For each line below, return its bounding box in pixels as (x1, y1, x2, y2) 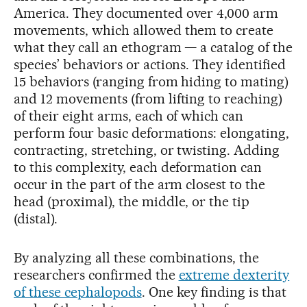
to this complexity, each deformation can (14, 158, 262, 175)
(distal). (14, 210, 58, 227)
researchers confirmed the (14, 266, 179, 283)
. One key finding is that (141, 283, 287, 300)
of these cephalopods (14, 283, 142, 300)
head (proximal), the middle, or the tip (14, 193, 250, 210)
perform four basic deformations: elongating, (14, 124, 290, 141)
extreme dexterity (178, 266, 290, 283)
